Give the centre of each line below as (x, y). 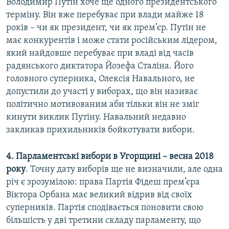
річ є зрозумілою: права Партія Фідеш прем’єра (103, 182)
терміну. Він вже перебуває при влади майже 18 (105, 15)
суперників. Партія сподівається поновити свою (105, 208)
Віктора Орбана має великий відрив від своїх (99, 195)
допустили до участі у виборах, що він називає (102, 92)
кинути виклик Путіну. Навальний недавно (96, 118)
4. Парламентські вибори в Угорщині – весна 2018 (110, 157)
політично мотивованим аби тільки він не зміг (103, 105)
